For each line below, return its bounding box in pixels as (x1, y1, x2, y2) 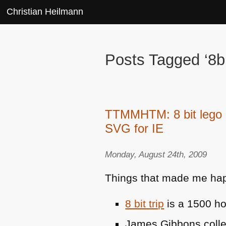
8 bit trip (125, 197, 164, 209)
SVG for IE (105, 122, 164, 136)
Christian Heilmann (7, 7, 84, 17)
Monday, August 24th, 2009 (105, 149, 207, 160)
